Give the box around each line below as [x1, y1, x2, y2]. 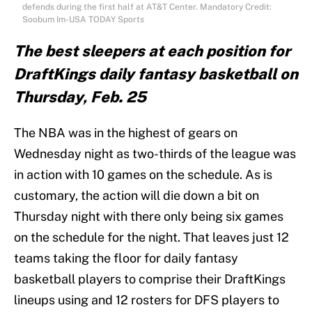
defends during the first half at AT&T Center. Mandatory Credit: [22, 2, 272, 13]
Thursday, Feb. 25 [14, 88, 146, 107]
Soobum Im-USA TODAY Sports [22, 15, 144, 25]
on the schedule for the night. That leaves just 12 [14, 230, 289, 245]
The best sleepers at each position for [14, 42, 290, 61]
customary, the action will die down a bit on [14, 188, 259, 203]
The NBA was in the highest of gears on [14, 125, 237, 141]
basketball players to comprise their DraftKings [14, 272, 286, 287]
